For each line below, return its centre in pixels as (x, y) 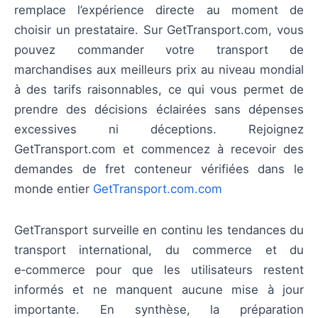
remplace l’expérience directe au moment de (159, 10)
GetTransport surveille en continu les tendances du (159, 230)
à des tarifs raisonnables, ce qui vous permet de (159, 90)
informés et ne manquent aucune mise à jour (159, 290)
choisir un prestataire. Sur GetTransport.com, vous (159, 30)
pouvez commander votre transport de (159, 50)
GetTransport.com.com (158, 189)
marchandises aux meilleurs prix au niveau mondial (159, 70)
